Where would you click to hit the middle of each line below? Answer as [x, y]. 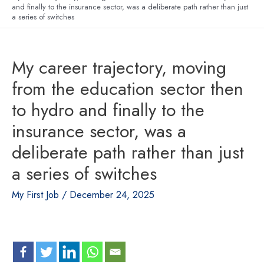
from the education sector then [128, 88]
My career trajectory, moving [119, 67]
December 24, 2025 [112, 194]
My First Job [35, 194]
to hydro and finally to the [108, 110]
